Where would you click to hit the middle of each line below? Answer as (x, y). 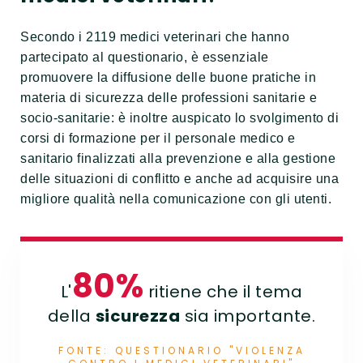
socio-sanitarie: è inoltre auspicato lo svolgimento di (179, 117)
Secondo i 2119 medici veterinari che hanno (155, 36)
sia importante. (248, 316)
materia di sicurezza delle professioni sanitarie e (169, 97)
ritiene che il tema (223, 292)
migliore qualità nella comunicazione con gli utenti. (176, 199)
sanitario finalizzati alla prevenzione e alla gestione (178, 158)
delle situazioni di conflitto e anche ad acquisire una (179, 178)
